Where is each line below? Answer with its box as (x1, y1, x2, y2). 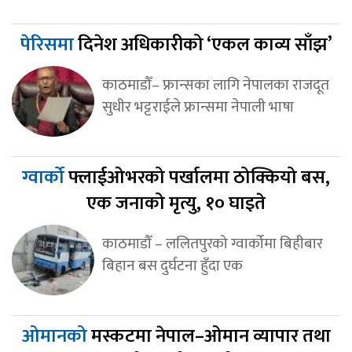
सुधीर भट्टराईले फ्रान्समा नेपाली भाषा (101, 93, 294, 119)
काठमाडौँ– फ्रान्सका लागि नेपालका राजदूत (101, 71, 329, 97)
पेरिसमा (20, 28, 78, 60)
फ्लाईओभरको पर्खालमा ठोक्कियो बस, (68, 161, 330, 193)
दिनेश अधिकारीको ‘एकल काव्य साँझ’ (77, 28, 332, 60)
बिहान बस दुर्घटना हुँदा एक (101, 252, 243, 278)
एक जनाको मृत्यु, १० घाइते (86, 187, 266, 219)
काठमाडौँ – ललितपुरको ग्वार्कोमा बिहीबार (101, 230, 323, 256)
